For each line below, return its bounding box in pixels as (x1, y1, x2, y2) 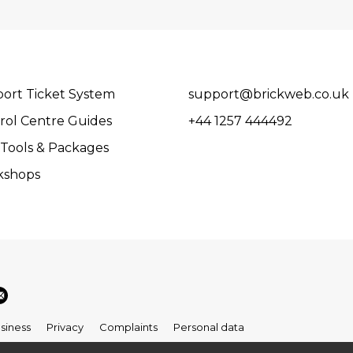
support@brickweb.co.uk (188, 87, 349, 102)
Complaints (99, 321, 158, 333)
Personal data (173, 321, 244, 333)
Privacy (46, 321, 84, 333)
